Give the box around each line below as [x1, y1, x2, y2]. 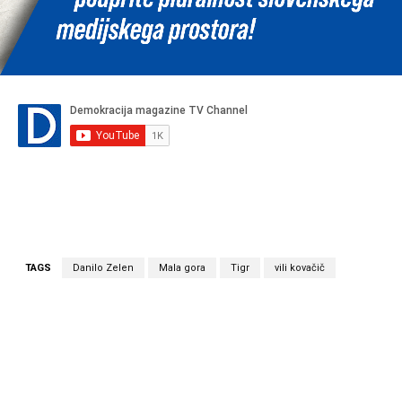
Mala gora [159, 262, 205, 275]
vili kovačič [275, 262, 325, 275]
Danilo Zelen [73, 262, 134, 275]
